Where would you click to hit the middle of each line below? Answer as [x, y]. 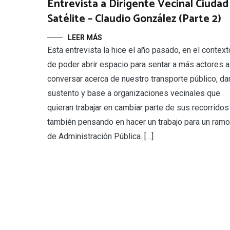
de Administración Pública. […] [100, 136]
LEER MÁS [85, 37]
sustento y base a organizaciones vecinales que [134, 93]
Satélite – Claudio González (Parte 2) [134, 19]
